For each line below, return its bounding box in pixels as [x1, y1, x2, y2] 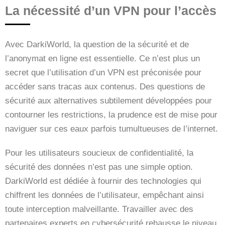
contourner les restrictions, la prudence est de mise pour [5, 109, 217, 120]
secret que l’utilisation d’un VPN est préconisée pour [5, 67, 201, 77]
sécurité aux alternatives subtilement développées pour [5, 95, 212, 105]
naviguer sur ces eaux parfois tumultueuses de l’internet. [5, 124, 218, 134]
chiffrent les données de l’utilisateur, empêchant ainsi [5, 190, 204, 200]
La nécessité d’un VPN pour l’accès [5, 3, 216, 18]
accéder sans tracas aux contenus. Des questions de [5, 81, 205, 91]
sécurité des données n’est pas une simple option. [5, 162, 193, 172]
